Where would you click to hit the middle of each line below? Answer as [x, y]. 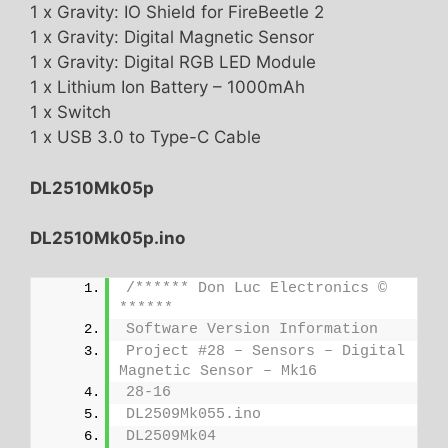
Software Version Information [252, 329]
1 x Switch [70, 112]
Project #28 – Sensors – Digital [265, 351]
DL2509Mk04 [171, 436]
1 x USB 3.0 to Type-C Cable [145, 137]
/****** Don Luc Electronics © [256, 288]
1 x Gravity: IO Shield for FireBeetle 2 [177, 12]
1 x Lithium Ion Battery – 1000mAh [167, 87]
